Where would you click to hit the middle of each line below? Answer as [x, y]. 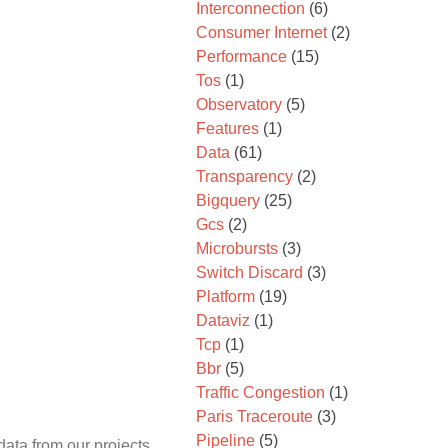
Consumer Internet [261, 32]
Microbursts [237, 248]
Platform [225, 296]
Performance [241, 56]
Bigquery [228, 200]
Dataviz [223, 320]
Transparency [244, 176]
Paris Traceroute [254, 416]
